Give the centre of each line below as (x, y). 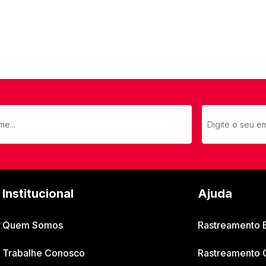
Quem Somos (33, 225)
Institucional (38, 194)
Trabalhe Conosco (44, 253)
